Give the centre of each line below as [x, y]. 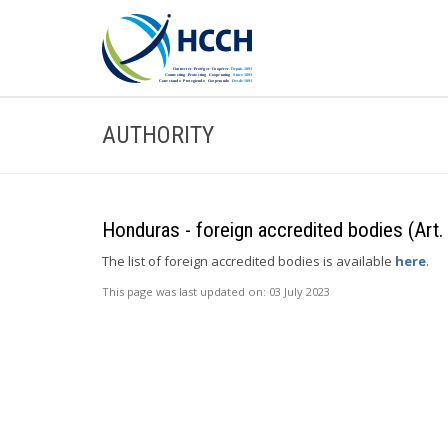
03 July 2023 [299, 291]
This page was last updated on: [185, 291]
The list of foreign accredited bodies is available [248, 261]
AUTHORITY [158, 135]
